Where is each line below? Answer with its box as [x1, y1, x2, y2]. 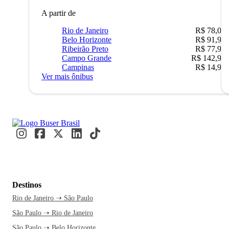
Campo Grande [62, 54, 111, 63]
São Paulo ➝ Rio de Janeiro [12, 209, 93, 217]
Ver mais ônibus [41, 72, 93, 81]
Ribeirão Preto [62, 44, 108, 54]
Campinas [62, 63, 94, 72]
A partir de [41, 9, 76, 18]
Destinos [12, 180, 41, 190]
